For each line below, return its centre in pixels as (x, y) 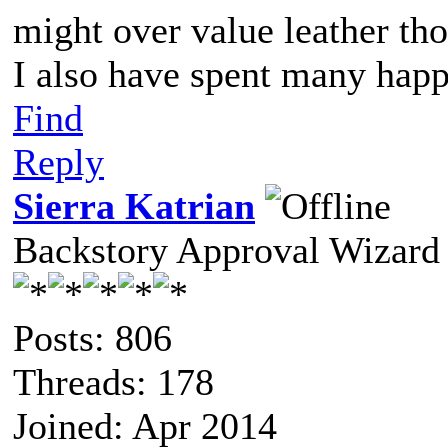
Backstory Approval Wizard (226, 250)
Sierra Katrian (134, 206)
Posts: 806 (92, 338)
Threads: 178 (113, 382)
